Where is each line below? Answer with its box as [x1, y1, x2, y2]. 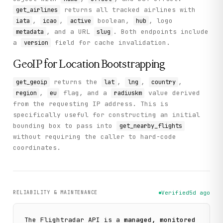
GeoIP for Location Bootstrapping [13, 58, 165, 71]
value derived [144, 88, 200, 97]
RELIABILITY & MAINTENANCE [13, 189, 98, 196]
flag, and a [59, 88, 111, 97]
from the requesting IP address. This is [13, 99, 169, 108]
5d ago [189, 189, 210, 197]
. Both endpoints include [113, 27, 209, 36]
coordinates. [13, 143, 61, 152]
